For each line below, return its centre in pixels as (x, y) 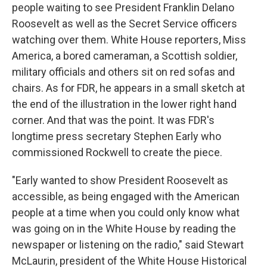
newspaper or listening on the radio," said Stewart (128, 245)
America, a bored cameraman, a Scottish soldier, (125, 56)
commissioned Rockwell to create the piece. (117, 153)
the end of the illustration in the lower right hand (124, 104)
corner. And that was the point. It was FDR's (113, 120)
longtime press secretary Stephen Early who (117, 136)
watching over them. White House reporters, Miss (129, 40)
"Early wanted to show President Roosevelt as (120, 181)
